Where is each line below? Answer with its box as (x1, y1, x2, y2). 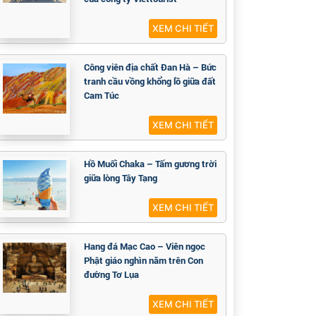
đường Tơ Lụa (84, 268, 139, 281)
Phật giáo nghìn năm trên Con (84, 254, 203, 267)
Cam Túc (84, 88, 119, 102)
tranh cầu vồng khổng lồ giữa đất (84, 74, 216, 87)
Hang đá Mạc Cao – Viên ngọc (84, 240, 205, 253)
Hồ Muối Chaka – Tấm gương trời (84, 157, 217, 171)
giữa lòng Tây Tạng (84, 171, 157, 185)
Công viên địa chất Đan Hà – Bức (84, 60, 217, 73)
